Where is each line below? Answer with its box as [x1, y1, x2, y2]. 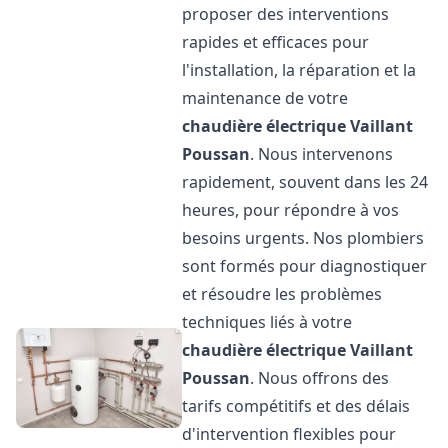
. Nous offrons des [250, 367, 390, 389]
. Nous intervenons [250, 143, 394, 165]
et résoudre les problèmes [182, 283, 383, 305]
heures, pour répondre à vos [182, 199, 400, 221]
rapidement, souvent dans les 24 [182, 171, 429, 193]
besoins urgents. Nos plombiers [182, 227, 425, 249]
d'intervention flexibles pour [182, 423, 397, 445]
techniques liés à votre [182, 311, 353, 333]
